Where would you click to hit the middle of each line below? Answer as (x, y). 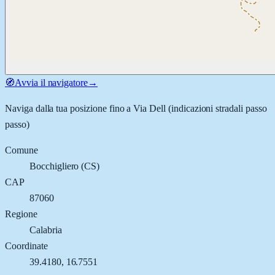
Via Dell (149, 108)
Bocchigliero (54, 166)
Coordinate (26, 246)
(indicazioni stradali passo (216, 108)
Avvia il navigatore (51, 82)
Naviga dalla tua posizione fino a (69, 108)
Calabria (46, 230)
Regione (21, 214)
